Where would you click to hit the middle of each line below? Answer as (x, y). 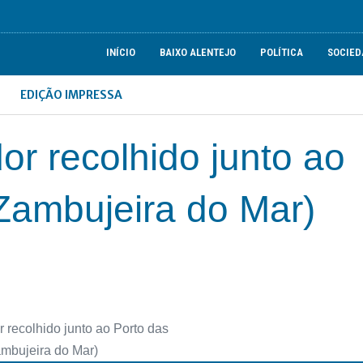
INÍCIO (121, 52)
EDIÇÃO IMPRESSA (72, 95)
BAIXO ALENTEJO (198, 52)
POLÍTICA (282, 52)
